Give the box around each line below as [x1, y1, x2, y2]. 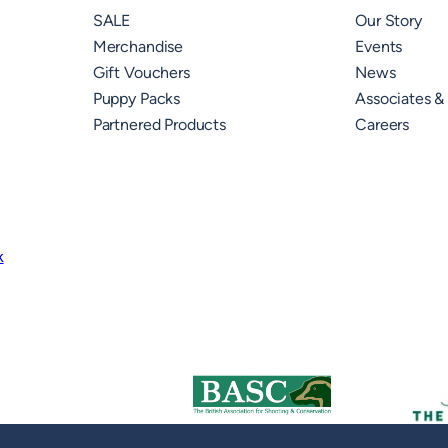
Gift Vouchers [92, 63, 190, 83]
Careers [355, 115, 410, 135]
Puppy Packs [92, 89, 181, 109]
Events [355, 37, 403, 57]
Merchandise [92, 37, 184, 57]
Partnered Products [92, 115, 226, 135]
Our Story [355, 11, 422, 31]
